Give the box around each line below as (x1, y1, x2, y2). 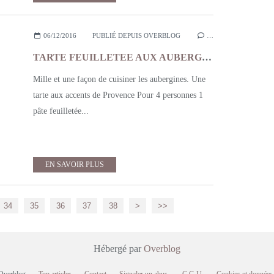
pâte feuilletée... (33, 106, 89, 116)
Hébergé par (94, 243, 144, 254)
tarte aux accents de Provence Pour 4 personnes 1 (33, 91, 203, 100)
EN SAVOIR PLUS (45, 160, 104, 169)
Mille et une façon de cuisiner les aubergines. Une (33, 75, 206, 84)
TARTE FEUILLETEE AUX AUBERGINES (202, 52, 212, 62)
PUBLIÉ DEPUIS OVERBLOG (92, 32, 180, 39)
